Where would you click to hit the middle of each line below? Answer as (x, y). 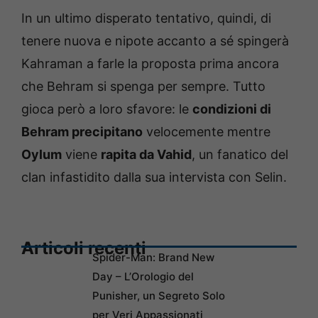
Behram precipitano (82, 132)
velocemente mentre (207, 132)
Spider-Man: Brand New (153, 258)
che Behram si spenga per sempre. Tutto (143, 87)
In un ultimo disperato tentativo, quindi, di (146, 18)
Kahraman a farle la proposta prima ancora (150, 64)
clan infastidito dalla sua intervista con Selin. (154, 177)
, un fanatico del (240, 155)
